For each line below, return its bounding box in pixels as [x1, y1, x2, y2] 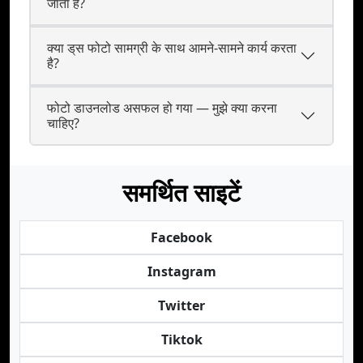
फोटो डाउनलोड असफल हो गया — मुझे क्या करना [47, 99, 277, 117]
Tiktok [160, 331, 203, 348]
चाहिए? [47, 114, 79, 132]
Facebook [151, 228, 212, 246]
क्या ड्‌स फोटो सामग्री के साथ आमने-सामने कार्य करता [47, 39, 297, 57]
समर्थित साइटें [122, 176, 241, 209]
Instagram [147, 263, 216, 280]
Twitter [158, 297, 205, 314]
